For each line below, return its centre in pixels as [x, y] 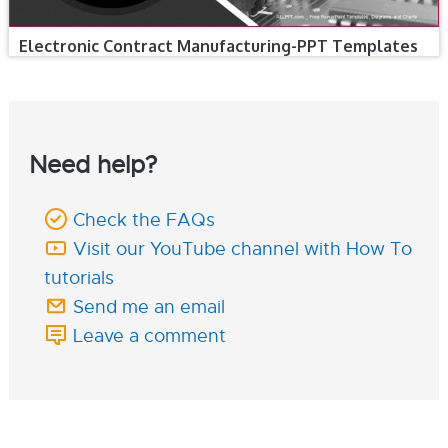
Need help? [92, 165]
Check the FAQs [143, 220]
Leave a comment [149, 336]
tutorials [78, 278]
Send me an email [148, 307]
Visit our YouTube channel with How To [242, 249]
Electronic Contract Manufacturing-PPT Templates [218, 46]
